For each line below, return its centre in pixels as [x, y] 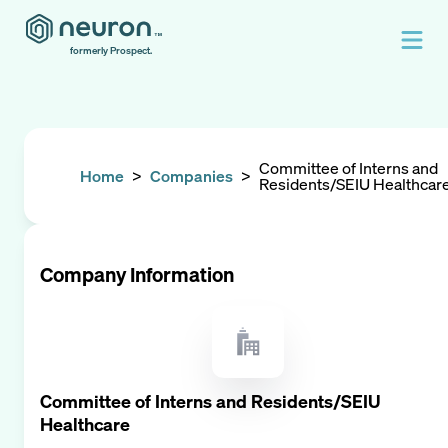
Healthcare [85, 424]
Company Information [137, 274]
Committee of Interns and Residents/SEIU [210, 401]
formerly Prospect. [111, 50]
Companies [191, 176]
